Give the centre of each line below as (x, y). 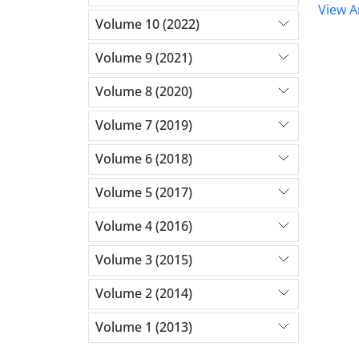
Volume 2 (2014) (144, 294)
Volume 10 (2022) (147, 24)
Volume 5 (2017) (144, 193)
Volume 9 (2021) (144, 58)
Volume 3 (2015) (144, 260)
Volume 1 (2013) (144, 327)
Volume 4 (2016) (144, 226)
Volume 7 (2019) (144, 125)
